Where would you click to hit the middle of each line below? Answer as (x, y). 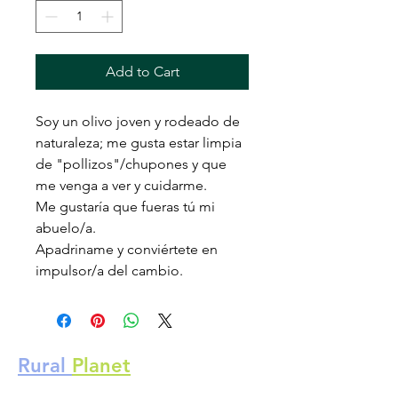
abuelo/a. (66, 228)
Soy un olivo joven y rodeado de (138, 121)
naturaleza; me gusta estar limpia (139, 143)
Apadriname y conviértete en (127, 249)
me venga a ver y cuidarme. (121, 185)
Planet (101, 366)
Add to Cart (142, 72)
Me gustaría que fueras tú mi (125, 207)
